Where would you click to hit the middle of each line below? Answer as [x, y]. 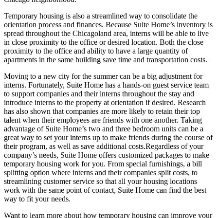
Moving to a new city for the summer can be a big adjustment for [103, 76]
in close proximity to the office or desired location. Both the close [104, 42]
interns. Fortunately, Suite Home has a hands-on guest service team [106, 85]
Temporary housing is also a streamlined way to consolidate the [101, 16]
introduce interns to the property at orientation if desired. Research [105, 102]
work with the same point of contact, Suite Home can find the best [105, 190]
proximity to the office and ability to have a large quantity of [96, 51]
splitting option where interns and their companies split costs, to [101, 172]
